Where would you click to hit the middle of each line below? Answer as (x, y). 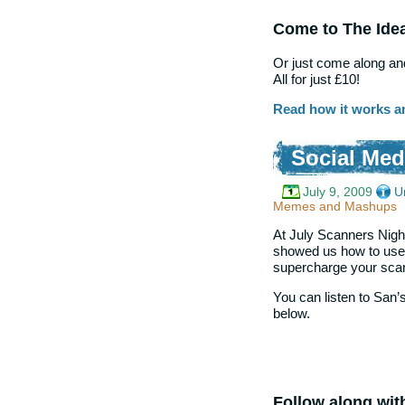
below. (292, 314)
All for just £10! (316, 80)
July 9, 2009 (338, 191)
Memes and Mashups (335, 206)
